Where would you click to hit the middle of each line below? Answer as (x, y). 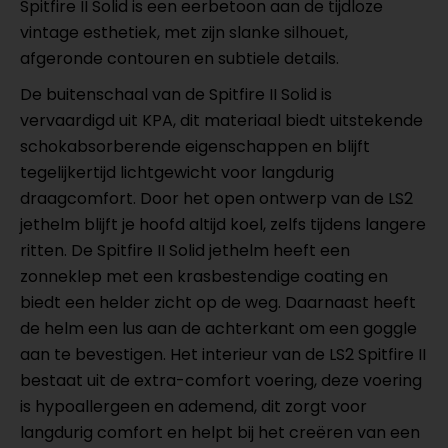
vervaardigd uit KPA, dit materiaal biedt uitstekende (221, 120)
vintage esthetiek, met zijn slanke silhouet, (184, 32)
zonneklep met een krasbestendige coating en (204, 276)
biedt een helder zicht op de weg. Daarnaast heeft (218, 302)
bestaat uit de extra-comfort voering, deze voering (221, 380)
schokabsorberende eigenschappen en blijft (195, 146)
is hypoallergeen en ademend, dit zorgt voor (193, 406)
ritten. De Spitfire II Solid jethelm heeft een (185, 250)
